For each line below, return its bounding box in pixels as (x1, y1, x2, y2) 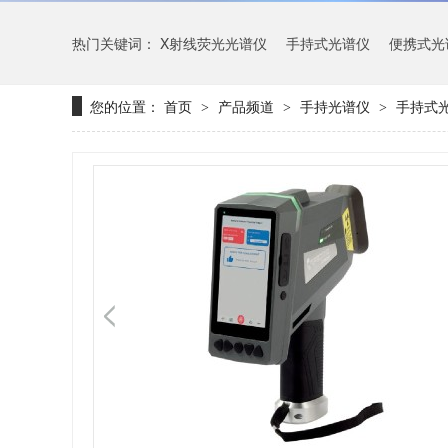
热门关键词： (72, 33, 160, 53)
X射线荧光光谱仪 (160, 33, 267, 53)
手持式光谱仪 (286, 33, 370, 53)
